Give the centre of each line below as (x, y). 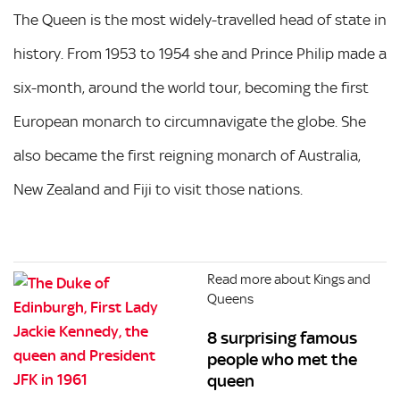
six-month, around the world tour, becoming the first (191, 87)
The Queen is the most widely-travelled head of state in (200, 20)
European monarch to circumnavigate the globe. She (190, 121)
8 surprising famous (283, 337)
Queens (231, 299)
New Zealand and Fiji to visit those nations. (158, 189)
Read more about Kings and (289, 279)
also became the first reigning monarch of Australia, (187, 155)
